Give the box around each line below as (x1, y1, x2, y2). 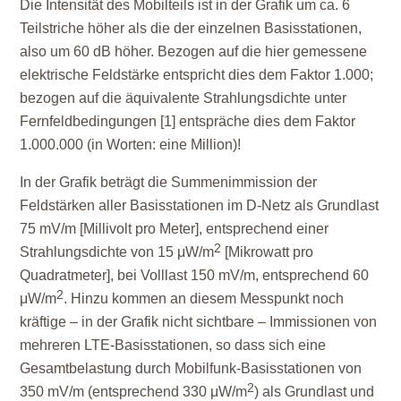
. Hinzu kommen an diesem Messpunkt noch (64, 290, 345, 306)
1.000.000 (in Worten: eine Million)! (20, 136, 242, 152)
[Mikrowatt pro (221, 243, 314, 260)
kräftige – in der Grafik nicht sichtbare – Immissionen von (20, 313, 378, 329)
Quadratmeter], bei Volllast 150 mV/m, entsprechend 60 (20, 267, 370, 283)
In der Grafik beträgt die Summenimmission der (20, 174, 318, 190)
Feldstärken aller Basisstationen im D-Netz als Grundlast (20, 197, 380, 213)
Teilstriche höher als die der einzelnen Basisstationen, (20, 20, 363, 36)
